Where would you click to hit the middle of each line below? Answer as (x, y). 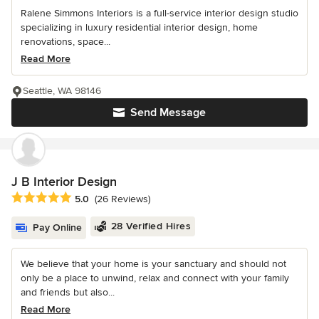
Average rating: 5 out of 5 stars (87, 198)
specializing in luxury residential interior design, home (139, 28)
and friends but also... (68, 293)
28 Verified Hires (151, 226)
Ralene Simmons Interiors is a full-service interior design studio (159, 14)
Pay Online (57, 228)
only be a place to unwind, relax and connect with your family (155, 278)
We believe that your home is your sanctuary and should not (153, 264)
